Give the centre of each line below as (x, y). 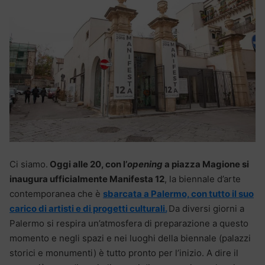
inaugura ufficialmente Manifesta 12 (87, 179)
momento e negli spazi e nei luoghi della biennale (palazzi (130, 238)
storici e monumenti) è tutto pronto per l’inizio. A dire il (124, 253)
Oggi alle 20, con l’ (88, 164)
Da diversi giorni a (206, 209)
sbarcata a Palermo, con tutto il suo (178, 194)
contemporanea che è (56, 194)
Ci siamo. (29, 164)
